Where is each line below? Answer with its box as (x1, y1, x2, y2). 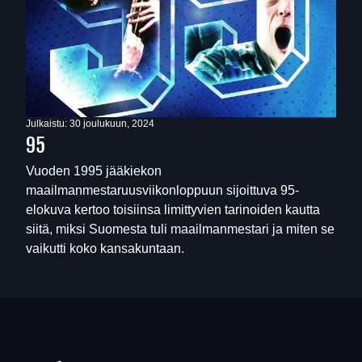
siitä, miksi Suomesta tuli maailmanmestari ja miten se (26, 221, 335, 236)
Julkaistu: (26, 117, 69, 129)
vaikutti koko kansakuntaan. (26, 241, 184, 255)
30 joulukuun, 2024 (69, 117, 154, 129)
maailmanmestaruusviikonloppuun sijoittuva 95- (26, 183, 299, 197)
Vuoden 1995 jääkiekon (26, 163, 162, 178)
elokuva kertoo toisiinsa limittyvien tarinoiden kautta (26, 202, 320, 217)
